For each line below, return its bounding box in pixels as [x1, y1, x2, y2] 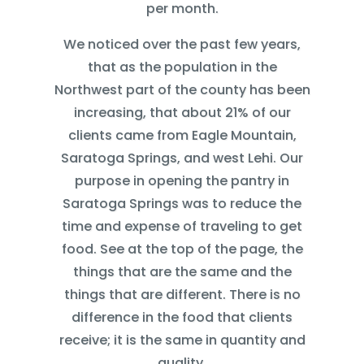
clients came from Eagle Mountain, [67, 125, 297, 145]
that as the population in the [87, 57, 277, 76]
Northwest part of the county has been [54, 80, 310, 99]
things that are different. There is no [63, 284, 301, 304]
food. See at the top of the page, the [61, 239, 303, 258]
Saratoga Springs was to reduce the [63, 193, 301, 213]
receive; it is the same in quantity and [58, 330, 305, 349]
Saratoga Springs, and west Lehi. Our [61, 148, 303, 167]
